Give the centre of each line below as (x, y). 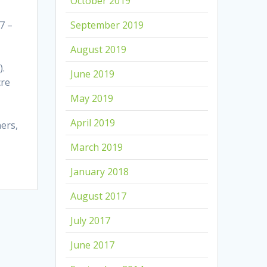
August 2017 (99, 196)
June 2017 (93, 245)
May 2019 (92, 99)
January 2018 (100, 172)
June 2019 (93, 74)
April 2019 (93, 123)
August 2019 (99, 50)
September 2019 (107, 25)
